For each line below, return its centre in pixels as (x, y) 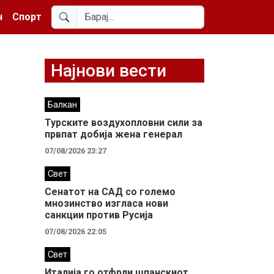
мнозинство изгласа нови (106, 203)
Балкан (62, 105)
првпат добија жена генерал (113, 134)
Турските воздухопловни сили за (124, 123)
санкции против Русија (99, 215)
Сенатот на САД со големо (110, 192)
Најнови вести (109, 71)
